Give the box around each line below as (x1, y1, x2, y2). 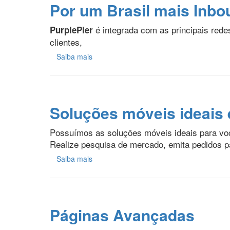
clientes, (50, 35, 82, 49)
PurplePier (50, 24, 95, 36)
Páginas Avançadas (50, 204, 195, 226)
